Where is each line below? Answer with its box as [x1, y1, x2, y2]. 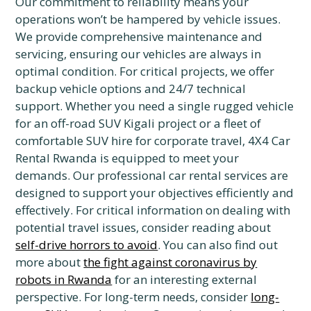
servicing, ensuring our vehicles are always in [15, 46, 262, 62]
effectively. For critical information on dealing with [15, 202, 291, 218]
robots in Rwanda [15, 271, 112, 287]
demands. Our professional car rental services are [15, 167, 289, 183]
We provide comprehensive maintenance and [15, 28, 263, 44]
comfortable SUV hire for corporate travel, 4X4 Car [15, 133, 291, 149]
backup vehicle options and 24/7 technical [15, 81, 246, 96]
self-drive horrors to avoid [15, 237, 158, 253]
